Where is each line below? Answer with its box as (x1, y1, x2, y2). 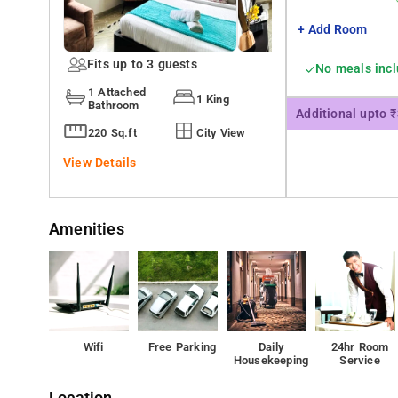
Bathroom (88, 99, 139, 112)
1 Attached (88, 85, 147, 99)
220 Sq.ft (88, 125, 137, 139)
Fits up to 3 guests (87, 57, 197, 72)
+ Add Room (298, 22, 368, 37)
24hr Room (330, 340, 389, 354)
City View (195, 125, 246, 139)
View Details (63, 155, 137, 171)
